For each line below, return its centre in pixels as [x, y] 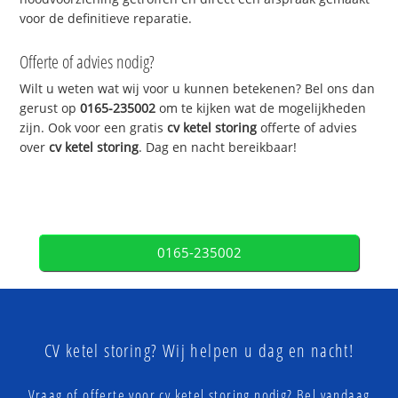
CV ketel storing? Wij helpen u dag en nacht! [199, 351]
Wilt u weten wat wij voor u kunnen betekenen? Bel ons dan [198, 89]
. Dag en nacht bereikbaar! [218, 147]
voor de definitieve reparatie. [106, 18]
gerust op [50, 108]
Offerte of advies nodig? [88, 62]
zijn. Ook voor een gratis [94, 128]
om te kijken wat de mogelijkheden [261, 108]
